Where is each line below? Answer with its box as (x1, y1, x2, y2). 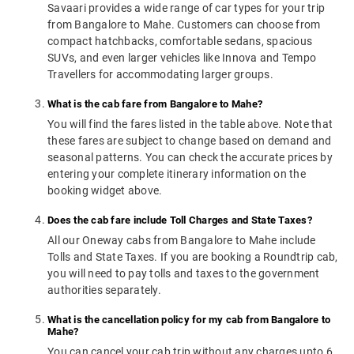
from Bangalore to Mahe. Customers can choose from (47, 18, 321, 32)
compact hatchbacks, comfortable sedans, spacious (47, 35, 312, 48)
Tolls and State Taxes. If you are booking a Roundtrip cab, (47, 250, 338, 264)
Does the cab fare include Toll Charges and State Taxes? (47, 214, 312, 227)
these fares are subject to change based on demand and (47, 134, 332, 148)
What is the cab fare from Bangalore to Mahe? (47, 98, 262, 111)
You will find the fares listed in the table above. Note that (47, 118, 333, 131)
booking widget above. (47, 184, 163, 198)
